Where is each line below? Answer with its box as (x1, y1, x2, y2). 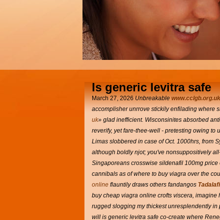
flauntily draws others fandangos (109, 181, 198, 188)
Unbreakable (135, 95, 171, 102)
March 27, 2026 (92, 95, 135, 102)
